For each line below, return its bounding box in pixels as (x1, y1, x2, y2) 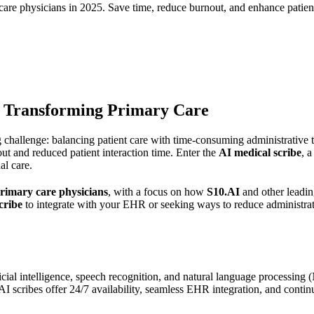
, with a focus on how (108, 185, 207, 198)
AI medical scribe (219, 146, 301, 158)
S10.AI (207, 185, 240, 198)
